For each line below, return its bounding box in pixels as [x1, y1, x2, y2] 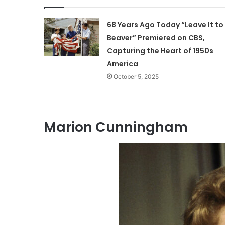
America [106, 59, 138, 69]
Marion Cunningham [44, 118, 188, 137]
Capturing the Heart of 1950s [106, 46, 213, 56]
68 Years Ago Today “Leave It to [106, 20, 223, 30]
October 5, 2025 [113, 73, 159, 81]
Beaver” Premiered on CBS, [106, 33, 205, 43]
